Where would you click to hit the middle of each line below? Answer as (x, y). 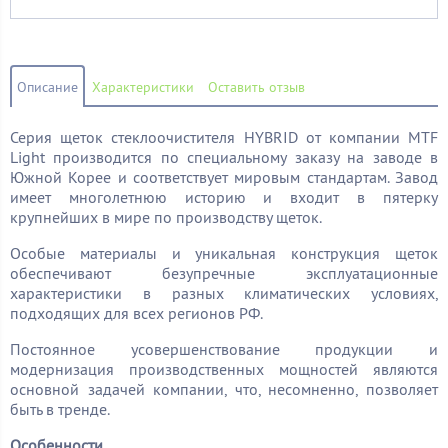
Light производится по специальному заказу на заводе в (224, 156)
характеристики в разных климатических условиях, (224, 292)
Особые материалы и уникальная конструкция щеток (224, 252)
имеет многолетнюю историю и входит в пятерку (224, 196)
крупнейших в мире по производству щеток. (166, 216)
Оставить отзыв (256, 86)
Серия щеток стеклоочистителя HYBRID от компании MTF (224, 136)
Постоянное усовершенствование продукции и (224, 348)
